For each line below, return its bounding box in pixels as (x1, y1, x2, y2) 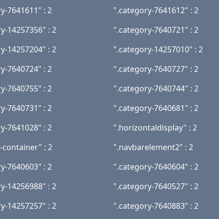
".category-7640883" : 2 (113, 200, 198, 211)
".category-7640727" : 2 (113, 64, 198, 74)
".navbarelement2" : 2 (113, 142, 193, 153)
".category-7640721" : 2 (113, 24, 198, 35)
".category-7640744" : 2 (113, 83, 198, 94)
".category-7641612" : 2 (113, 5, 198, 16)
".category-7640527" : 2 (113, 181, 198, 192)
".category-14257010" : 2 (113, 44, 203, 55)
